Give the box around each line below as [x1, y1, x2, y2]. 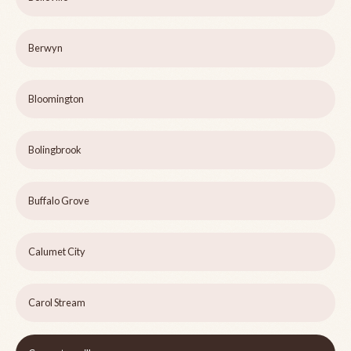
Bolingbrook [28, 143, 81, 157]
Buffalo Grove [28, 194, 89, 208]
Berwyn [28, 42, 63, 55]
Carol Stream [28, 296, 85, 309]
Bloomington [28, 92, 84, 106]
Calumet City [28, 245, 85, 259]
